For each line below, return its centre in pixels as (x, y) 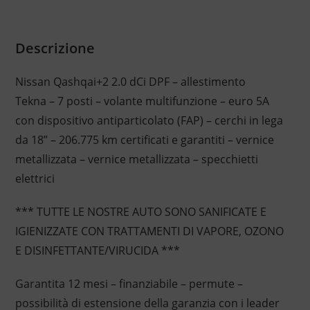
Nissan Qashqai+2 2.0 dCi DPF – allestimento (130, 82)
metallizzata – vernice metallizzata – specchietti (136, 159)
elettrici (35, 179)
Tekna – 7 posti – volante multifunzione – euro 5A (142, 101)
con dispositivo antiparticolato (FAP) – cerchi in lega (149, 121)
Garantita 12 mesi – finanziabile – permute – (129, 284)
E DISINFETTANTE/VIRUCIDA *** (97, 251)
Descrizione (55, 48)
